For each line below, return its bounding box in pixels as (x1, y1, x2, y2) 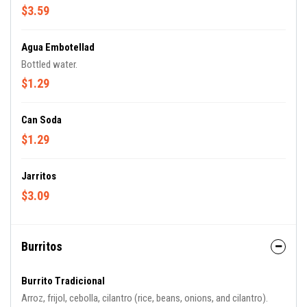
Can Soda (21, 114, 62, 126)
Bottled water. (21, 58, 77, 71)
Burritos (21, 239, 62, 254)
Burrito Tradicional (21, 275, 105, 287)
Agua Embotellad (21, 41, 95, 53)
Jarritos (21, 170, 56, 182)
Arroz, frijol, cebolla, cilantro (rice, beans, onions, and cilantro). (21, 292, 268, 304)
